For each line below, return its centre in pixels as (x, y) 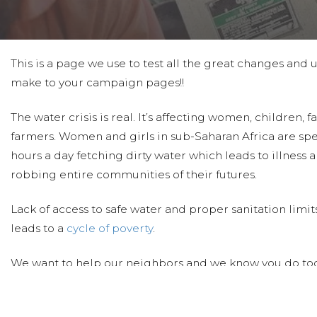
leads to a (39, 228)
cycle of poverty (110, 228)
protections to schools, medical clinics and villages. (152, 301)
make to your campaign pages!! (97, 82)
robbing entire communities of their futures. (134, 174)
